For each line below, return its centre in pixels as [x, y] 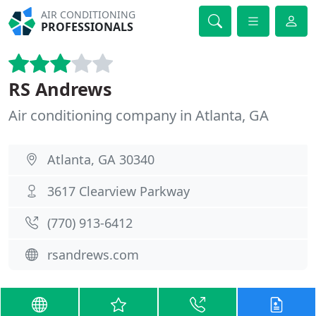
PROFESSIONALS [87, 27]
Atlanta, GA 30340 [101, 159]
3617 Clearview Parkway [119, 191]
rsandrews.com [93, 255]
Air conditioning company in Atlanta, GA [139, 115]
